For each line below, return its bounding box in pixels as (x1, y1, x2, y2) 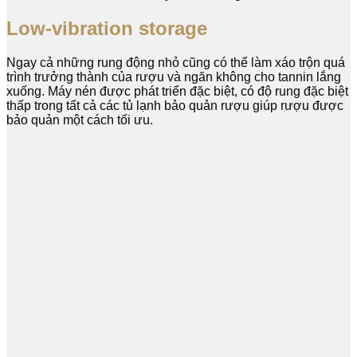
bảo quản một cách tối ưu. (6, 112, 153, 127)
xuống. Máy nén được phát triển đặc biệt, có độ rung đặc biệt (6, 84, 348, 98)
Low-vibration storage (6, 17, 207, 39)
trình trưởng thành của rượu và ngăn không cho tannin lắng (6, 69, 341, 84)
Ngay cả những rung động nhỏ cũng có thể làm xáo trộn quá (6, 55, 345, 69)
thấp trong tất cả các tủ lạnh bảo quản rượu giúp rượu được (6, 98, 343, 112)
